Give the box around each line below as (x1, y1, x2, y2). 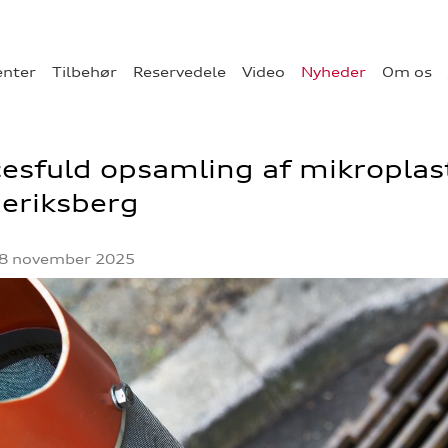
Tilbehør (52, 64, 117, 80)
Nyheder (301, 64, 366, 80)
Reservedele (133, 64, 226, 80)
